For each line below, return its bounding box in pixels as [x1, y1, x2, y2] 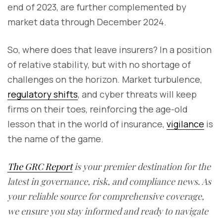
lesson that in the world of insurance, [7, 117, 166, 130]
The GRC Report [7, 160, 72, 172]
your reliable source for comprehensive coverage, [7, 190, 204, 202]
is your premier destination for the [72, 160, 211, 172]
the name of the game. [7, 132, 104, 145]
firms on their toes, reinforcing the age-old [7, 103, 188, 115]
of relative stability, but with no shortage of [7, 58, 191, 70]
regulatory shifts [7, 88, 78, 100]
